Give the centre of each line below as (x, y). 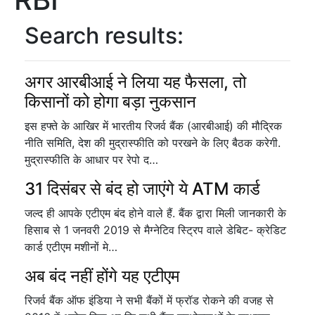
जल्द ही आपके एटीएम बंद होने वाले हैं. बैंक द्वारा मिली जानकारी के (155, 213)
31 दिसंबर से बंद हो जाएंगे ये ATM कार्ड (142, 189)
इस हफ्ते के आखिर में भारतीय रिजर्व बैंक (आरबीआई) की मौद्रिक (153, 126)
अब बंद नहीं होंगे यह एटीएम (102, 276)
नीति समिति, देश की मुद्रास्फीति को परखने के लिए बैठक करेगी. (153, 143)
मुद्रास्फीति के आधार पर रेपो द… (91, 160)
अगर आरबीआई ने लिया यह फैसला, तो (135, 82)
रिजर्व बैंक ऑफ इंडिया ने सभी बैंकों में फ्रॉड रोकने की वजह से (149, 300)
